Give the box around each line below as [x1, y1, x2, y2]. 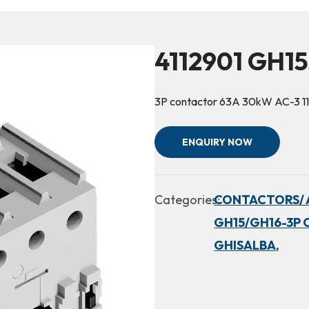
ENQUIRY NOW [182, 136, 252, 148]
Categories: [154, 192, 220, 208]
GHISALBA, [214, 237, 280, 253]
